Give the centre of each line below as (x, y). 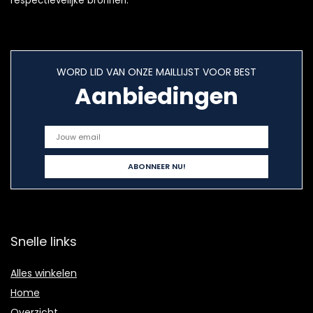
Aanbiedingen (156, 96)
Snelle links (44, 242)
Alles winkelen (44, 274)
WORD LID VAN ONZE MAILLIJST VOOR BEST (156, 72)
